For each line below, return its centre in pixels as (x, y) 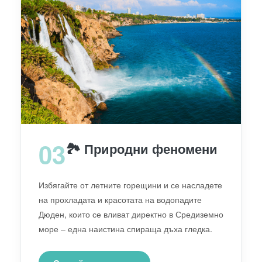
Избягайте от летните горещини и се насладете (130, 185)
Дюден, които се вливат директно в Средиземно (131, 214)
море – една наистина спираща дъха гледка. (125, 228)
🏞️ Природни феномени (142, 148)
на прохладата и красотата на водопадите (120, 199)
